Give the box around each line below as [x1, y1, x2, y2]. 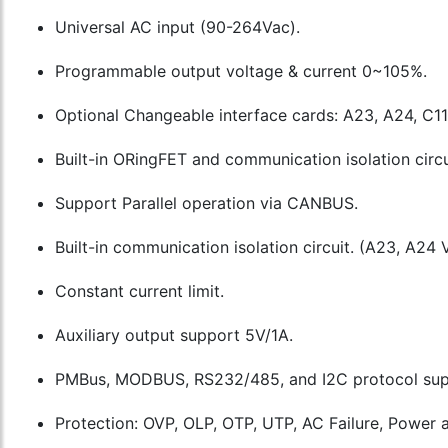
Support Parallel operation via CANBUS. [55, 193, 358, 213]
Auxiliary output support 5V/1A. [55, 325, 293, 345]
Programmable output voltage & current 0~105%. [55, 61, 427, 81]
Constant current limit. [55, 281, 224, 301]
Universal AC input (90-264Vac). [55, 17, 300, 37]
